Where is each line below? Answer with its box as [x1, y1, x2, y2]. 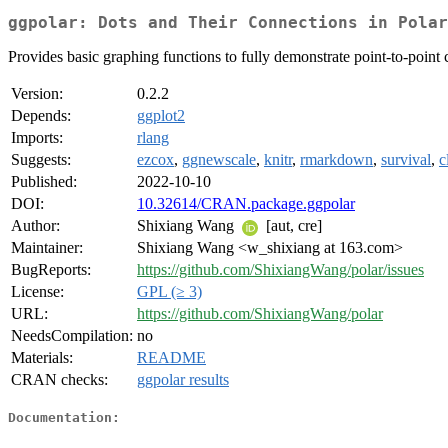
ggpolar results [137, 371, 229, 389]
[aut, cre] [262, 217, 322, 235]
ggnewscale [182, 151, 256, 169]
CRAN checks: [11, 371, 108, 389]
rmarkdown [300, 151, 373, 169]
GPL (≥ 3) [137, 283, 202, 301]
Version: [11, 85, 63, 103]
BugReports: [11, 261, 91, 279]
